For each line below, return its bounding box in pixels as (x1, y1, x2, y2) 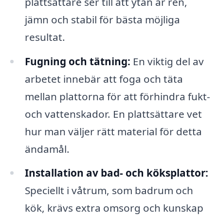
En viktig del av (130, 54, 204, 68)
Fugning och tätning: (24, 54, 130, 68)
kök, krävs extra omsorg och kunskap (24, 201, 203, 215)
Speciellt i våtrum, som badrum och (24, 183, 193, 198)
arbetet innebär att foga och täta (24, 72, 183, 86)
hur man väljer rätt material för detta (24, 124, 202, 138)
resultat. (24, 30, 65, 44)
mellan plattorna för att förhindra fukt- (24, 89, 210, 103)
